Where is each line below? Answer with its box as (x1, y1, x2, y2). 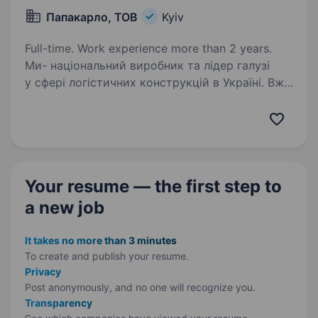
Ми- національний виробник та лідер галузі (25, 58, 270, 72)
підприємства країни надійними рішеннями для (25, 109, 292, 124)
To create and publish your (25, 250, 152, 262)
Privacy (25, 265, 61, 278)
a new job (25, 197, 104, 218)
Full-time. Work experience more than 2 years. (25, 41, 272, 55)
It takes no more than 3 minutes (25, 234, 177, 246)
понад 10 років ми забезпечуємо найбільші (25, 92, 265, 106)
